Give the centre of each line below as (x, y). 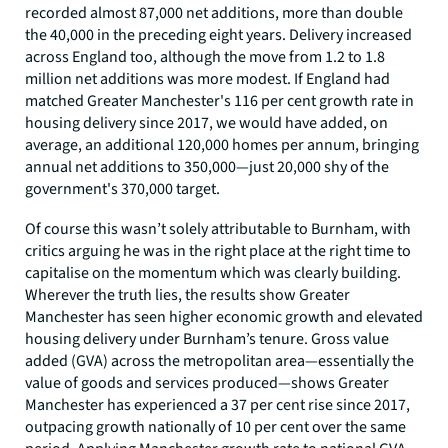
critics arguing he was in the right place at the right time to (218, 250)
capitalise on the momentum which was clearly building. (213, 272)
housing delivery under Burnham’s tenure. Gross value (207, 338)
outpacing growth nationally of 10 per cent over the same (215, 426)
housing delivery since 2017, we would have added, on (206, 122)
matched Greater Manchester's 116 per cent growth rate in (219, 100)
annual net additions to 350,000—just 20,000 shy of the (207, 166)
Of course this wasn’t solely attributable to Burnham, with (218, 228)
